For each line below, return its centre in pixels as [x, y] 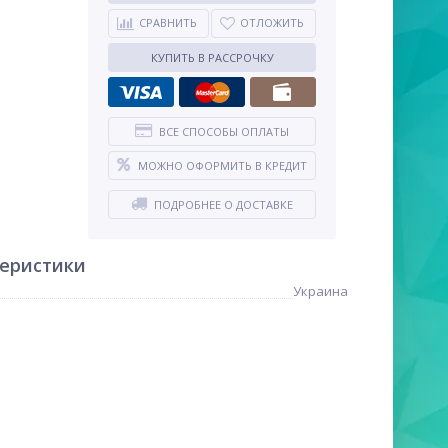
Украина [320, 291]
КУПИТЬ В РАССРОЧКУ [212, 57]
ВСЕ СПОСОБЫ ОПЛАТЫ [224, 131]
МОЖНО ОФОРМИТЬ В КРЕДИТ [222, 165]
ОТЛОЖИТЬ [272, 22]
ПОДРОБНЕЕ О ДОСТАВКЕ [223, 204]
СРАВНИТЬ [168, 22]
